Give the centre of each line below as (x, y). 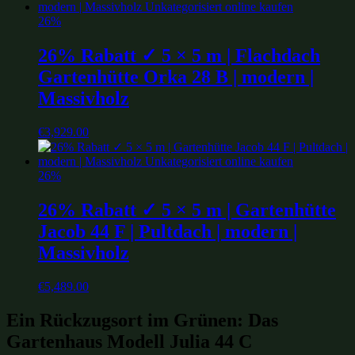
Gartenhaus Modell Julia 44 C (129, 341)
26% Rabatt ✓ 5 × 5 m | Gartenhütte (187, 210)
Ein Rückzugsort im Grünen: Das (142, 320)
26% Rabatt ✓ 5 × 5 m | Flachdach (179, 56)
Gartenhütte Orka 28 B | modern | (176, 77)
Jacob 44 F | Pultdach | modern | (168, 232)
